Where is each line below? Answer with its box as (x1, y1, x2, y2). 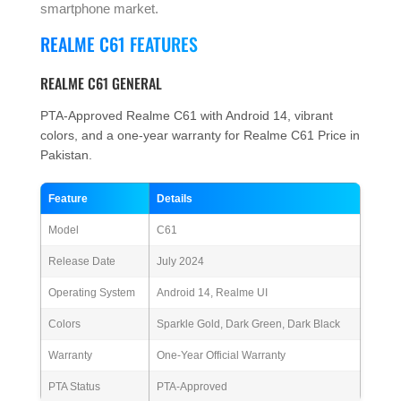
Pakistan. (40, 148, 92, 163)
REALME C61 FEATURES (40, 30, 198, 58)
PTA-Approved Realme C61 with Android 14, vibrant (40, 108, 333, 124)
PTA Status (48, 380, 100, 394)
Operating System (48, 286, 135, 300)
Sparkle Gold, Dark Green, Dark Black (157, 318, 340, 331)
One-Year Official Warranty (157, 349, 286, 363)
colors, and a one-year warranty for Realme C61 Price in (40, 128, 360, 143)
